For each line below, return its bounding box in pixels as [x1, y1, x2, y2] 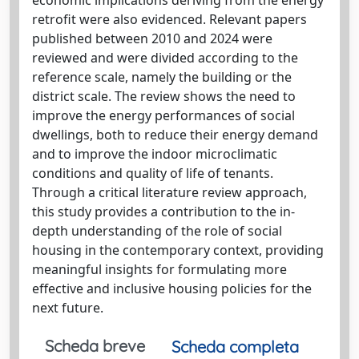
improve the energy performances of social [32, 106, 295, 124]
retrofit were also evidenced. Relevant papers [32, 10, 307, 28]
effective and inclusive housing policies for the [32, 279, 312, 297]
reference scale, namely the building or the [32, 67, 292, 86]
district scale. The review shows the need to [32, 87, 296, 105]
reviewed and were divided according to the [32, 48, 298, 67]
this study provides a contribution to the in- [32, 202, 295, 220]
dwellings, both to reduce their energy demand [32, 125, 318, 143]
